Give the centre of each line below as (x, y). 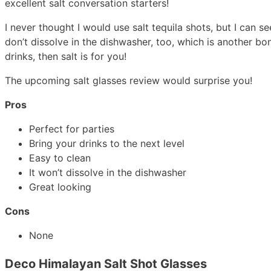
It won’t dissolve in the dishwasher (108, 173)
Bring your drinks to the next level (107, 144)
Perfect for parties (72, 129)
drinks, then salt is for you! (66, 57)
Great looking (60, 187)
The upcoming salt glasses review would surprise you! (130, 81)
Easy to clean (61, 158)
